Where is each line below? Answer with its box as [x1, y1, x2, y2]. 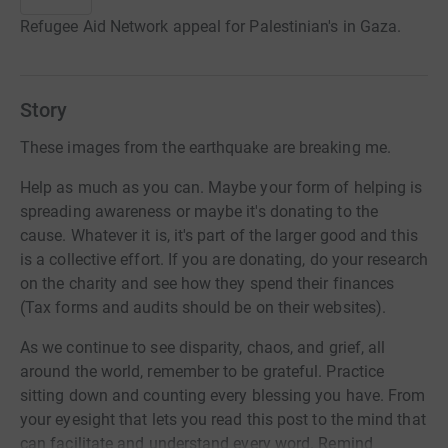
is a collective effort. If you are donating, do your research [20, 250, 428, 270]
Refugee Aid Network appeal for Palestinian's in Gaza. [20, 17, 402, 37]
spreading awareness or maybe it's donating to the [20, 202, 378, 222]
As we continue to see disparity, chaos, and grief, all [20, 338, 386, 358]
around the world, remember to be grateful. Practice [20, 362, 385, 382]
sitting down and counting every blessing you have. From [20, 386, 426, 406]
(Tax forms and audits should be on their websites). [20, 298, 387, 318]
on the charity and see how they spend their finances [20, 274, 395, 294]
